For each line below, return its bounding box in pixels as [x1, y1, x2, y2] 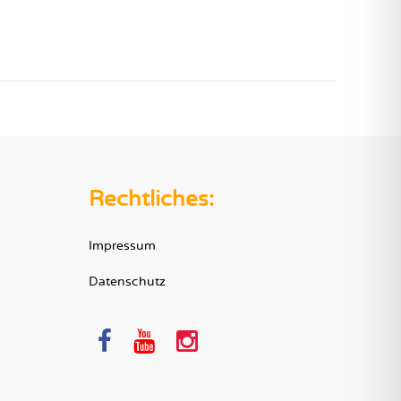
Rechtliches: [88, 186, 214, 212]
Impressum [88, 238, 156, 253]
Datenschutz [88, 274, 166, 289]
